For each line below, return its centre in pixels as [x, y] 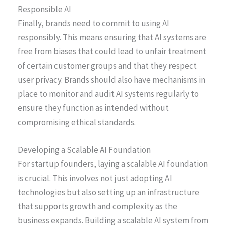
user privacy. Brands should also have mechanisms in [111, 79]
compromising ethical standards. [77, 122]
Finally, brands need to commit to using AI [94, 23]
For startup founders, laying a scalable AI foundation [113, 164]
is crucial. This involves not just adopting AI [95, 178]
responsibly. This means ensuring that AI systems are [112, 37]
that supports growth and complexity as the [97, 206]
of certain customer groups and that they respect [107, 65]
